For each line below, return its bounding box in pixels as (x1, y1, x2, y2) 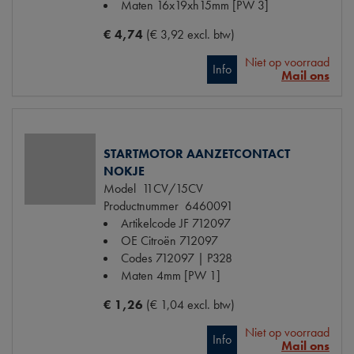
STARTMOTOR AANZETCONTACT (104, 145, 290, 163)
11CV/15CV (136, 180, 203, 198)
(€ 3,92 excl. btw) (146, 26, 235, 43)
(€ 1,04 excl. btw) (146, 296, 235, 314)
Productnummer (104, 198, 179, 215)
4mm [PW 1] (156, 267, 220, 284)
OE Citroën (121, 232, 176, 250)
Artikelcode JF (121, 215, 189, 232)
